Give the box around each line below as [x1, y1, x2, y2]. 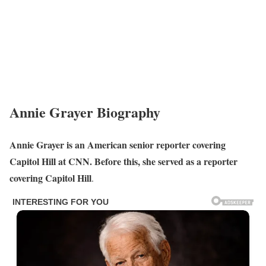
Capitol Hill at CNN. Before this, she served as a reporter [9, 154, 237, 168]
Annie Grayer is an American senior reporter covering [9, 137, 226, 151]
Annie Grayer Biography [9, 101, 160, 122]
